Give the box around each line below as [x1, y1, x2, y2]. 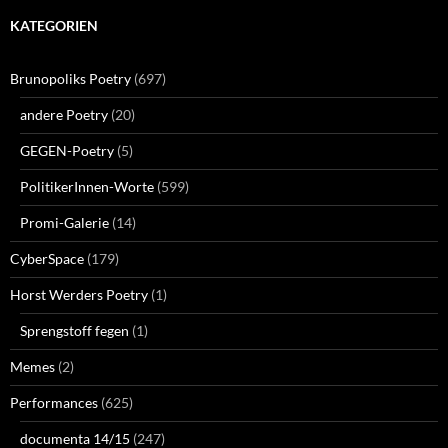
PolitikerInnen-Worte [20, 177, 154, 195]
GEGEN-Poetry [20, 141, 114, 159]
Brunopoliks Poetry [10, 69, 131, 87]
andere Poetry [20, 105, 108, 123]
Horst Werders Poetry [10, 285, 148, 303]
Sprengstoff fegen [20, 321, 129, 339]
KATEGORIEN [10, 16, 98, 34]
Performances [10, 393, 98, 411]
